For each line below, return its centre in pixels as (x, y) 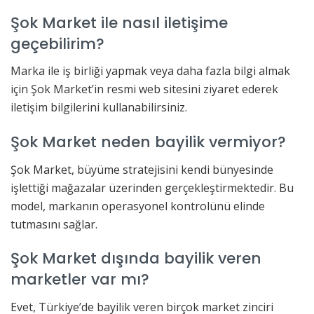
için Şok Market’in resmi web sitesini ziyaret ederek (144, 89)
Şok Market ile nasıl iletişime (119, 22)
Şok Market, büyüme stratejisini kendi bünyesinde (142, 169)
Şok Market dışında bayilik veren (136, 259)
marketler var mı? (80, 280)
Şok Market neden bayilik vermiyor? (148, 142)
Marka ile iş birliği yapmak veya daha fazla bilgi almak (150, 71)
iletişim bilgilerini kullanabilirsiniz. (99, 108)
